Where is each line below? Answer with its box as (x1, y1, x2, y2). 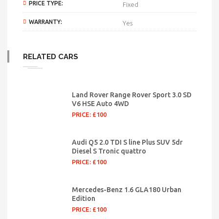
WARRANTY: (29, 19, 62, 25)
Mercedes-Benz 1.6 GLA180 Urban (72, 186, 181, 194)
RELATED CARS (23, 52, 78, 61)
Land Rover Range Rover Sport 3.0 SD (72, 91, 192, 99)
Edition (72, 195, 95, 202)
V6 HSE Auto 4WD (72, 100, 129, 108)
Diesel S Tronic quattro (72, 147, 146, 155)
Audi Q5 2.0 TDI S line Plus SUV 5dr (72, 138, 183, 146)
